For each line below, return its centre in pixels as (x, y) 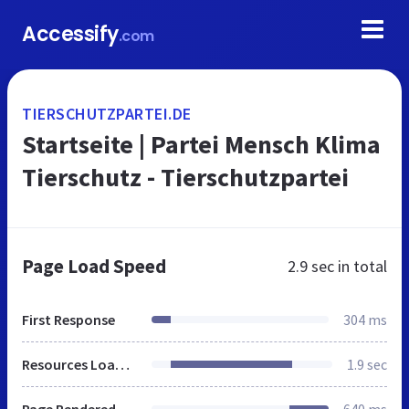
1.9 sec (367, 364)
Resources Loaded (122, 364)
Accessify (70, 34)
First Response (68, 320)
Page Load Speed (94, 266)
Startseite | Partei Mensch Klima (201, 144)
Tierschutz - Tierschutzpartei (185, 177)
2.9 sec (311, 266)
